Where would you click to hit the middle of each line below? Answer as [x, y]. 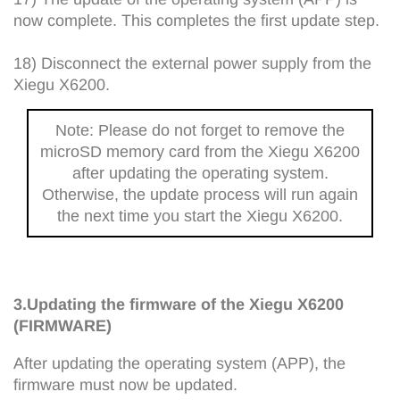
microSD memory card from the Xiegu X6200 [200, 151]
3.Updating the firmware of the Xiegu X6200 [179, 304]
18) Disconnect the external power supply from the [192, 63]
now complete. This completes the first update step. [196, 20]
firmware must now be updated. [125, 384]
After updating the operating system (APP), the [179, 363]
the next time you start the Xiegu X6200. [200, 216]
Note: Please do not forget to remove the [200, 130]
